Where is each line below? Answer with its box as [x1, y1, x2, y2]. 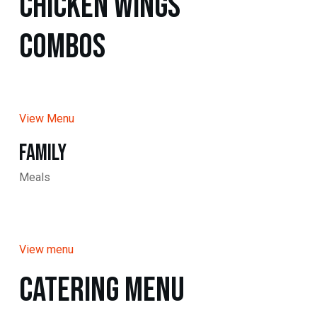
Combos [19, 27, 105, 68]
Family [19, 139, 67, 168]
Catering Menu [19, 270, 185, 311]
